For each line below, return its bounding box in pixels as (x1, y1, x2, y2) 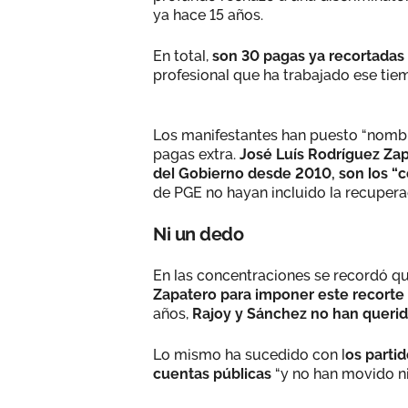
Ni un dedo (153, 222, 243, 245)
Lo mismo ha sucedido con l (153, 345, 345, 363)
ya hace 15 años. (153, 5, 263, 24)
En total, (153, 46, 212, 65)
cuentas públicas (153, 364, 271, 382)
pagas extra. (153, 145, 240, 163)
